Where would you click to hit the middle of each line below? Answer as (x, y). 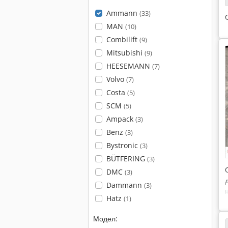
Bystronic (123, 145)
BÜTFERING (126, 159)
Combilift (123, 39)
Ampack (121, 119)
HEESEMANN (129, 66)
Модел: (105, 219)
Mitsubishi (125, 53)
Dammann (125, 185)
